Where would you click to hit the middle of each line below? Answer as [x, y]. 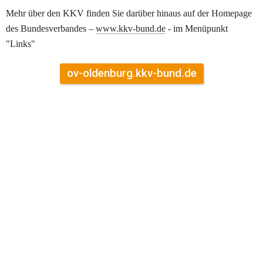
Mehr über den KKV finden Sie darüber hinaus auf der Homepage [129, 14]
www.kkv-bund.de [131, 29]
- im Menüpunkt [197, 29]
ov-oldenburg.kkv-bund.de [131, 74]
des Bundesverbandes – [51, 29]
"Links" [21, 44]
